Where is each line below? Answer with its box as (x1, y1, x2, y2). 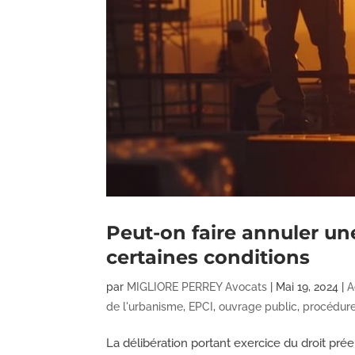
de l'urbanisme (106, 300, 184, 314)
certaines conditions (106, 246, 311, 269)
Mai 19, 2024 (276, 281, 339, 294)
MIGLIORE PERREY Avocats (127, 281, 268, 294)
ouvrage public (219, 300, 298, 314)
